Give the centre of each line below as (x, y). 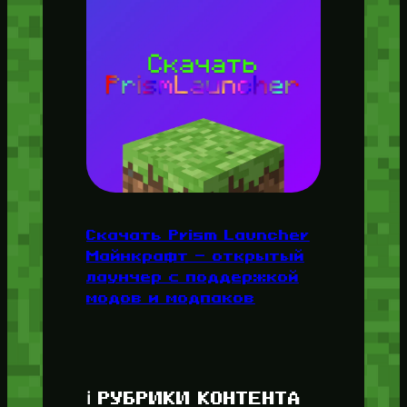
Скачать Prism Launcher (198, 234)
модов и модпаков (170, 297)
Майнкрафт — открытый (195, 255)
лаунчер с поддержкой (192, 276)
